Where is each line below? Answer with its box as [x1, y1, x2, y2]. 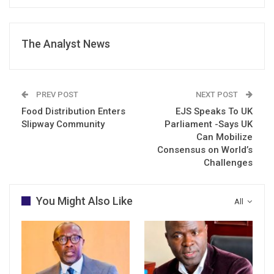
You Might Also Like [36, 194, 133, 207]
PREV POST [34, 89, 78, 99]
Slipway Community [21, 118, 105, 130]
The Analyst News [21, 37, 110, 50]
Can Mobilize [196, 131, 253, 143]
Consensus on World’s [157, 144, 253, 155]
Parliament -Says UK [165, 118, 253, 130]
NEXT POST [196, 89, 240, 99]
